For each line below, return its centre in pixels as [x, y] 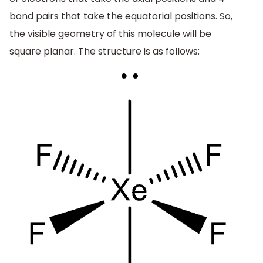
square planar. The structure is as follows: [104, 51]
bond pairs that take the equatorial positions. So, [121, 16]
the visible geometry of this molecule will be [110, 33]
